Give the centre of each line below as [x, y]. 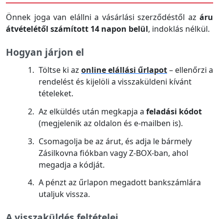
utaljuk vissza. [64, 194]
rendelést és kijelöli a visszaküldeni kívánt [115, 81]
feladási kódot [174, 111]
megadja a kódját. [72, 164]
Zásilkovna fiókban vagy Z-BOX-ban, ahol [113, 153]
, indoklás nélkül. [179, 29]
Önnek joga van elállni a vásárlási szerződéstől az [103, 17]
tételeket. [56, 93]
